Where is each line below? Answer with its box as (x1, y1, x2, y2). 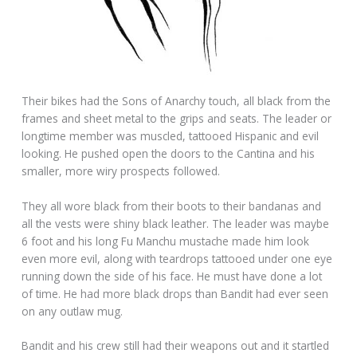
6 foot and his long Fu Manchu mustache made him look (22, 233, 310, 249)
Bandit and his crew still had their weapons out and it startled (22, 338, 330, 354)
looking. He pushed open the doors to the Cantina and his (22, 145, 316, 161)
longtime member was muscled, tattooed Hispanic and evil (22, 127, 320, 143)
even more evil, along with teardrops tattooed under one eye (22, 250, 333, 266)
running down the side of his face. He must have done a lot (22, 268, 323, 284)
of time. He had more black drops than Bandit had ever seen (22, 285, 329, 301)
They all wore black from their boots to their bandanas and (22, 198, 322, 214)
